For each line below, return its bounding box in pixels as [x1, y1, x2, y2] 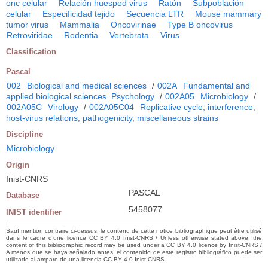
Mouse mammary [195, 9, 261, 19]
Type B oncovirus [167, 20, 233, 30]
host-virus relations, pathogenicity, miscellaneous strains [6, 113, 218, 123]
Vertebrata [109, 31, 149, 41]
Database [6, 191, 39, 200]
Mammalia [60, 20, 99, 30]
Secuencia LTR [126, 9, 184, 19]
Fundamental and [183, 81, 250, 91]
